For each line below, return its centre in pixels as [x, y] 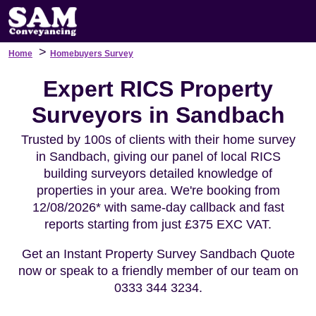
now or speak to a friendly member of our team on [158, 271]
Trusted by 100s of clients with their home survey [158, 140]
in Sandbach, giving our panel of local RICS [158, 157]
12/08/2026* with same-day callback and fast [158, 207]
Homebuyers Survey [92, 54]
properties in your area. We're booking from [158, 190]
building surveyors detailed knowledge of [158, 174]
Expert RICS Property [158, 89]
